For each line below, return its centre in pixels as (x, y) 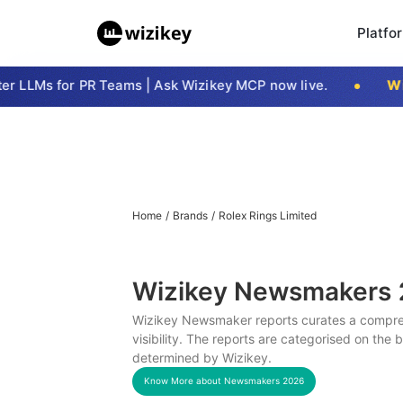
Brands (190, 215)
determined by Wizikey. (202, 357)
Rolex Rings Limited (268, 215)
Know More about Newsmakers (213, 381)
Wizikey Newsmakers (265, 291)
